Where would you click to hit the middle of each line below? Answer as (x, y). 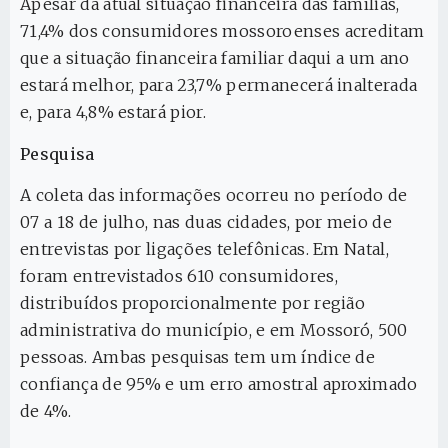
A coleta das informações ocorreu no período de (214, 195)
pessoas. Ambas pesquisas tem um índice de (198, 357)
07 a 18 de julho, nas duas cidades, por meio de (206, 222)
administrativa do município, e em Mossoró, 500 (214, 330)
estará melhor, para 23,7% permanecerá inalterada (219, 85)
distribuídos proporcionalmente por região (193, 303)
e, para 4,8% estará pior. (113, 112)
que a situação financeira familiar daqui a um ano (215, 58)
